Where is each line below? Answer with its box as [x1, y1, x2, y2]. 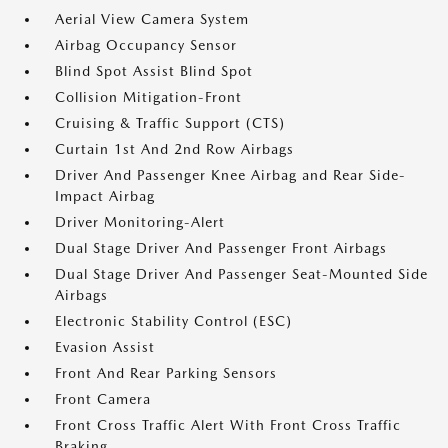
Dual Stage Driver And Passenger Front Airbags [55, 240, 387, 256]
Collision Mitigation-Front [55, 89, 242, 105]
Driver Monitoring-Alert [55, 214, 225, 230]
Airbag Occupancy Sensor [55, 37, 237, 53]
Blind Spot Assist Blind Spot [55, 63, 253, 79]
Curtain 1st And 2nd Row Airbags [55, 141, 294, 157]
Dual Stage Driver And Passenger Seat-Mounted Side [55, 266, 428, 282]
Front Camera [55, 391, 151, 407]
